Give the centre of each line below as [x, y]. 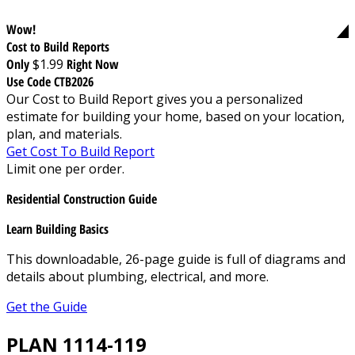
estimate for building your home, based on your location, [176, 116]
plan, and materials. [64, 134]
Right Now [93, 64]
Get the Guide [47, 306]
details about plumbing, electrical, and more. [137, 276]
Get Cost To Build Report [80, 151]
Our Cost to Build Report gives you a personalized [155, 99]
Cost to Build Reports [58, 46]
